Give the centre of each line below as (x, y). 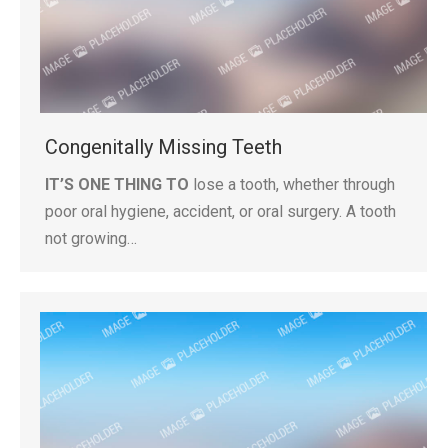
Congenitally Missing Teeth (163, 147)
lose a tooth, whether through (294, 185)
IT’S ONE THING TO (119, 185)
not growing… (91, 239)
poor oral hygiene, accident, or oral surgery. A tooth (220, 212)
